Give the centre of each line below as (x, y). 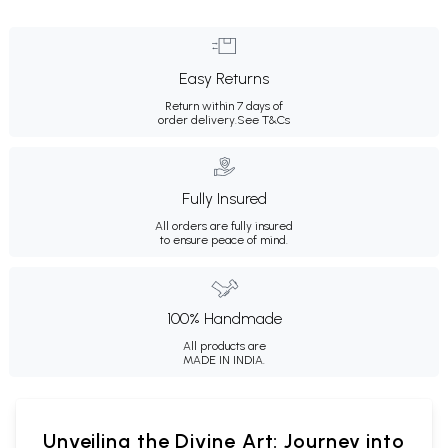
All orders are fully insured (224, 226)
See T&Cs (263, 120)
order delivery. (197, 120)
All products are (224, 346)
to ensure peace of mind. (224, 240)
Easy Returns (224, 79)
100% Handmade (224, 319)
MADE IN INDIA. (224, 360)
